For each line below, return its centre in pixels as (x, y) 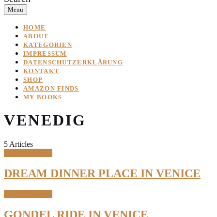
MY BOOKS (43, 97)
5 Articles (18, 144)
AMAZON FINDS (51, 88)
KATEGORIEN (48, 45)
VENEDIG (45, 120)
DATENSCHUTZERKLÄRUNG (73, 62)
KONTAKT (41, 71)
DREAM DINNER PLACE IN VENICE (102, 173)
